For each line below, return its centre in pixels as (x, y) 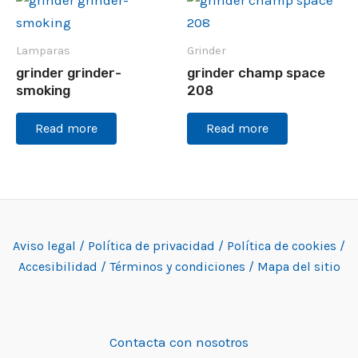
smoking (43, 91)
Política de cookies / (286, 245)
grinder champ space (256, 73)
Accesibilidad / (64, 266)
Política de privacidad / (157, 245)
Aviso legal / (50, 245)
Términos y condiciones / (183, 266)
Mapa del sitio (298, 266)
